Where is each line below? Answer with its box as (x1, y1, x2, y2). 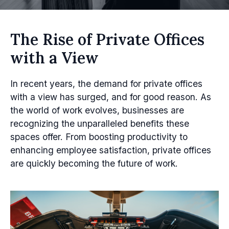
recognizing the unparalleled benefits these (10, 118, 189, 129)
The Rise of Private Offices (10, 30, 204, 49)
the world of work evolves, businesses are (10, 105, 184, 116)
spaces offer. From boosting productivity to (10, 131, 188, 142)
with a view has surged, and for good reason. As (10, 91, 211, 102)
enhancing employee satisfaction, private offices (10, 145, 211, 155)
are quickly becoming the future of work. (10, 158, 178, 169)
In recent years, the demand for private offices (10, 78, 202, 89)
